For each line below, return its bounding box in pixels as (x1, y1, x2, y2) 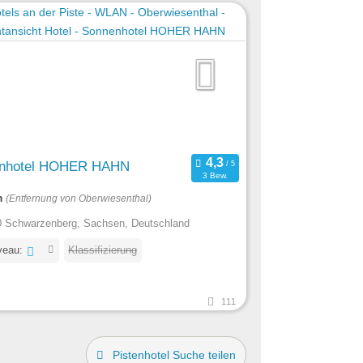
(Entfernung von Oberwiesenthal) (6, 193, 152, 203)
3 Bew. (202, 171, 228, 181)
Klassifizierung (68, 243, 138, 256)
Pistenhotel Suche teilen (112, 348, 236, 361)
